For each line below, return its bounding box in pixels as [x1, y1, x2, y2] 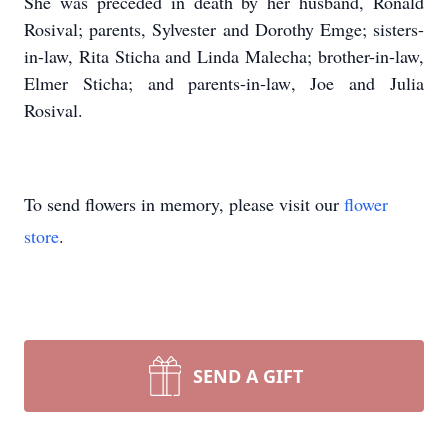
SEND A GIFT [193, 364, 303, 388]
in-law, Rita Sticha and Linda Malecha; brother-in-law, [24, 44, 424, 68]
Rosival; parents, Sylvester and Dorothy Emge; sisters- [24, 17, 424, 41]
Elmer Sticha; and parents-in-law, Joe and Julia [24, 71, 424, 95]
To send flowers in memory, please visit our [24, 192, 344, 216]
